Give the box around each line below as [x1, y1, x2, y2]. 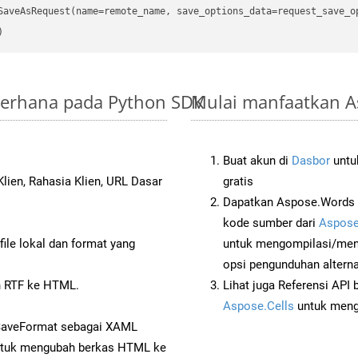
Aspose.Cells [223, 298, 294, 313]
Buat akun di [223, 153, 292, 168]
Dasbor [292, 153, 330, 168]
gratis [223, 173, 253, 189]
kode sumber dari [223, 215, 319, 230]
